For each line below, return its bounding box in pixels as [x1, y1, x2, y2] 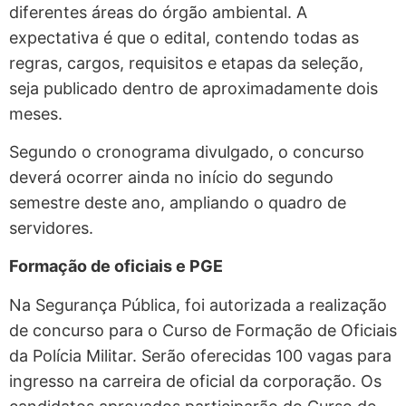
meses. [9, 103, 63, 123]
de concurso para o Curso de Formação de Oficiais [9, 320, 397, 340]
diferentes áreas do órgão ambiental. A [9, 2, 307, 22]
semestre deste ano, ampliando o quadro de [9, 192, 346, 212]
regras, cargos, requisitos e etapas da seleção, [9, 53, 363, 72]
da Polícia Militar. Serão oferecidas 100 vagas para [9, 345, 391, 365]
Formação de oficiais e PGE [9, 256, 223, 276]
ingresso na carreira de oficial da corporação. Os [9, 371, 382, 391]
